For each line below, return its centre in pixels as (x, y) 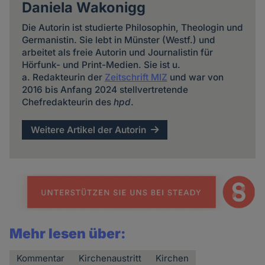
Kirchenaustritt (110, 258)
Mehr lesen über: (68, 233)
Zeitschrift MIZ (136, 77)
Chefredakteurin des (67, 102)
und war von (195, 77)
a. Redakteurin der (63, 77)
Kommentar (41, 258)
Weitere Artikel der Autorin (89, 130)
